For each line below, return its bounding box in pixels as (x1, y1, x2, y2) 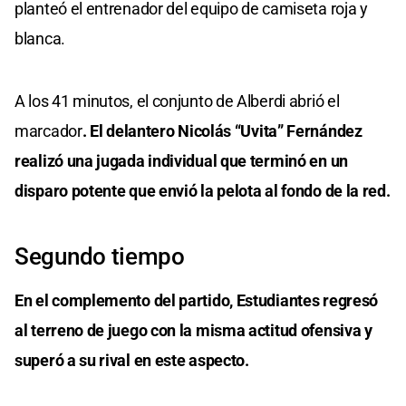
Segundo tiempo (14, 242, 185, 270)
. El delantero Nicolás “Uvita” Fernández (82, 121, 362, 140)
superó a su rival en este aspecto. (14, 350, 249, 370)
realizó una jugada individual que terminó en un (14, 150, 348, 170)
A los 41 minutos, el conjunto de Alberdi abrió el (14, 91, 340, 111)
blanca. (14, 28, 65, 48)
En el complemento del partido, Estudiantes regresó (14, 290, 379, 310)
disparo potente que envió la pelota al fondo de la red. (14, 180, 391, 200)
